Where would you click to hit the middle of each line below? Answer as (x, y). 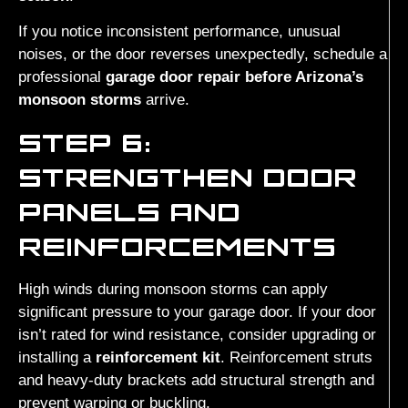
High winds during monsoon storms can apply (173, 289)
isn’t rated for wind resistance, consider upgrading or (197, 334)
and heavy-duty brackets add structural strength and (196, 380)
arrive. (165, 100)
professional (62, 77)
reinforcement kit (158, 357)
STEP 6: (85, 142)
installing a (57, 357)
